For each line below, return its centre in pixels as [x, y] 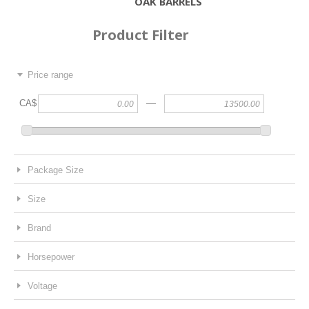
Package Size [56, 170]
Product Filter [141, 34]
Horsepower [51, 257]
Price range [50, 74]
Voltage [42, 286]
